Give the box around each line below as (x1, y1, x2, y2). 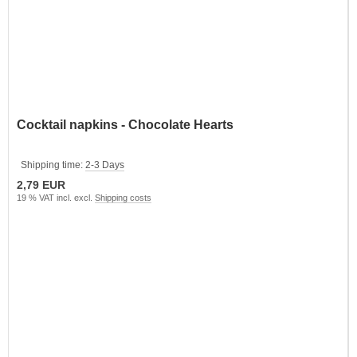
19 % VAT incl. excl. (17, 192, 95, 202)
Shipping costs (95, 192, 151, 202)
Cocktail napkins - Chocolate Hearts (17, 117, 233, 131)
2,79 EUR (17, 178, 65, 191)
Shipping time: (21, 159, 85, 171)
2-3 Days (85, 159, 124, 171)
